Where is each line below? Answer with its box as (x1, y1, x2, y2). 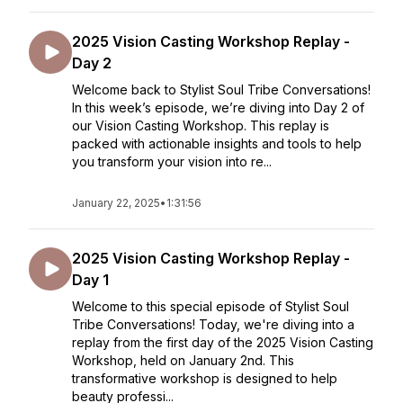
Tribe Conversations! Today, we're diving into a (72, 317, 354, 332)
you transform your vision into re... (72, 154, 272, 169)
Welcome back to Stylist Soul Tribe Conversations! (72, 82, 371, 97)
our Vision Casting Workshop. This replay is (72, 118, 329, 133)
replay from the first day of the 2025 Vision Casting (72, 335, 373, 350)
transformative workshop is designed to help (72, 371, 337, 386)
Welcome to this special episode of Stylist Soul (72, 299, 349, 314)
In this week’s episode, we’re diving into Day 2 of (72, 100, 364, 115)
